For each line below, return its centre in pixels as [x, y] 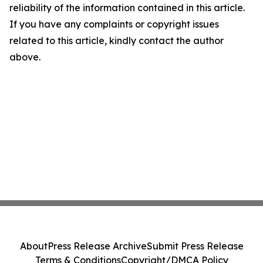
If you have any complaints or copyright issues [114, 24]
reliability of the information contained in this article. [127, 8]
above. [25, 57]
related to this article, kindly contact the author [117, 41]
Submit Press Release [195, 246]
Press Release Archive [97, 246]
